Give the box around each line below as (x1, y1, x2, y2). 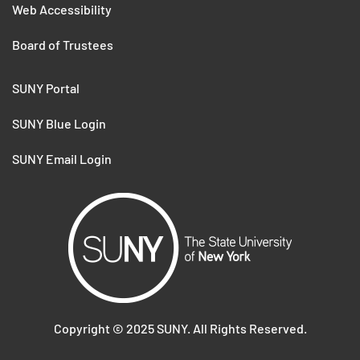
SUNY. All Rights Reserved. (153, 320, 307, 336)
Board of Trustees (12, 36, 113, 52)
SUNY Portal (12, 80, 80, 96)
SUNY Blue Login (12, 115, 106, 131)
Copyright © (53, 320, 126, 336)
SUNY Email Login (12, 150, 112, 166)
